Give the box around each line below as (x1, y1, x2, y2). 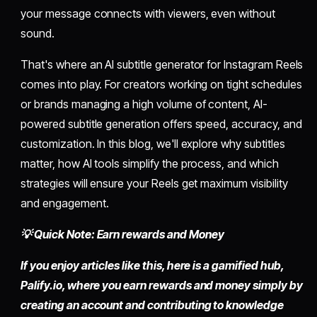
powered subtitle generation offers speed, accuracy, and (21, 116, 302, 131)
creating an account (21, 297, 124, 312)
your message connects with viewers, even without (21, 6, 275, 21)
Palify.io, (21, 277, 65, 292)
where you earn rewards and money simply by (64, 277, 303, 292)
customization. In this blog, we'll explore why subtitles (21, 136, 285, 151)
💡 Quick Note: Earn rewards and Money (21, 226, 224, 241)
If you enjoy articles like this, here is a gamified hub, (21, 258, 284, 272)
